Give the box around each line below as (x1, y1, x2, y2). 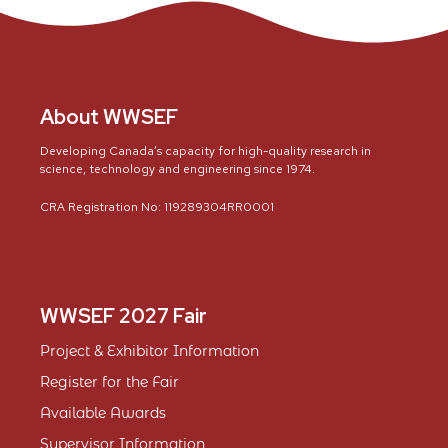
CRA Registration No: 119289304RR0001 (40, 198, 274, 215)
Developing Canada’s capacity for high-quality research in (40, 142, 371, 159)
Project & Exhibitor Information (40, 341, 259, 360)
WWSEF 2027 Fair (40, 302, 207, 329)
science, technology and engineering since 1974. (40, 160, 315, 177)
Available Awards (40, 403, 166, 422)
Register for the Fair (40, 372, 179, 391)
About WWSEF (40, 103, 178, 130)
